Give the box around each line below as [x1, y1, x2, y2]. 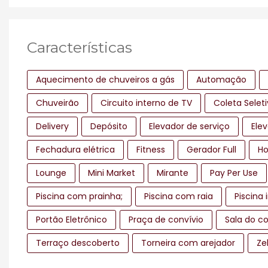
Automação [196, 73, 246, 86]
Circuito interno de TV [100, 96, 192, 109]
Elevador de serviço [149, 120, 230, 132]
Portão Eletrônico [36, 213, 107, 226]
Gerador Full [187, 143, 236, 156]
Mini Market [88, 166, 135, 179]
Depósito [90, 120, 127, 132]
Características [27, 38, 132, 56]
